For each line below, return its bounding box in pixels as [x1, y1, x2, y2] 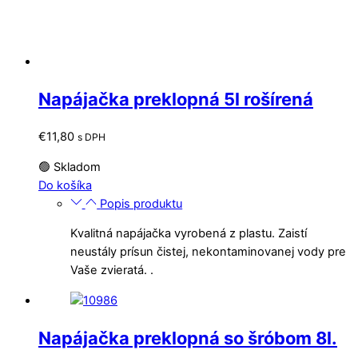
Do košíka [38, 177, 92, 193]
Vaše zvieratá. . [70, 263, 153, 278]
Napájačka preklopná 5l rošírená [38, 88, 313, 109]
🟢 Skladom [38, 159, 101, 174]
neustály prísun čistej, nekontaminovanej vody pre [70, 245, 346, 260]
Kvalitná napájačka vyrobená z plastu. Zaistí [70, 226, 307, 241]
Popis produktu [100, 196, 183, 211]
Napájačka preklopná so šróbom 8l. [38, 327, 337, 348]
